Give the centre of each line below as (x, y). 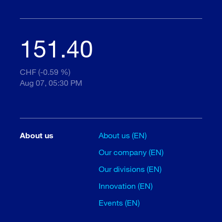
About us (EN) (123, 135)
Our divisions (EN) (130, 169)
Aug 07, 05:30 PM (51, 83)
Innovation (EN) (126, 186)
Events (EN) (119, 203)
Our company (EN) (131, 152)
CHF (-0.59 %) (45, 72)
